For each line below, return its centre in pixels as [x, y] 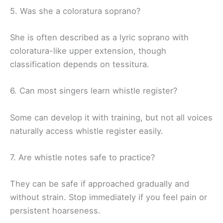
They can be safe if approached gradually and [100, 184]
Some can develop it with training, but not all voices [111, 117]
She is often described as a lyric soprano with [99, 38]
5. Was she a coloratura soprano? [75, 11]
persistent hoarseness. [55, 211]
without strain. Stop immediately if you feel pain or [109, 197]
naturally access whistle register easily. [87, 131]
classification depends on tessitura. [80, 64]
